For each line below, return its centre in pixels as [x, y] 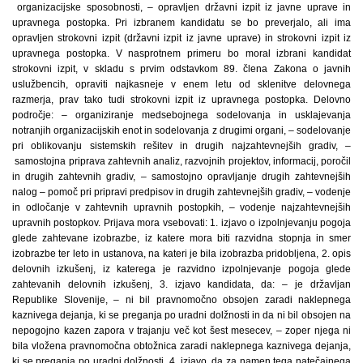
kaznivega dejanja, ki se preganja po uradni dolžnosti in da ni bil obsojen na [181, 315]
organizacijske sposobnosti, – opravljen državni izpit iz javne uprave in [181, 7]
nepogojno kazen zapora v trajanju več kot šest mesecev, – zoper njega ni [181, 331]
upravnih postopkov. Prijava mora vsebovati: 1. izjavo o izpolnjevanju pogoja [181, 223]
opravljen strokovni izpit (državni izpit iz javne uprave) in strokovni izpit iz [181, 38]
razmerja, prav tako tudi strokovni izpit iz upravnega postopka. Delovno [181, 100]
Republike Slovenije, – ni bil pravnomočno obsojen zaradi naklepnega [181, 300]
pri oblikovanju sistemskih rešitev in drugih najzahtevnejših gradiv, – [181, 146]
